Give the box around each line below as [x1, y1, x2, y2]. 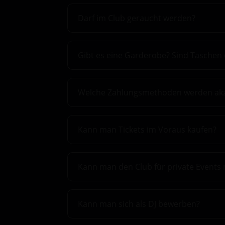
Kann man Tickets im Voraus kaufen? [78, 124, 217, 135]
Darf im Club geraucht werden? [78, 12, 196, 24]
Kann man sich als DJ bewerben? [78, 198, 200, 210]
